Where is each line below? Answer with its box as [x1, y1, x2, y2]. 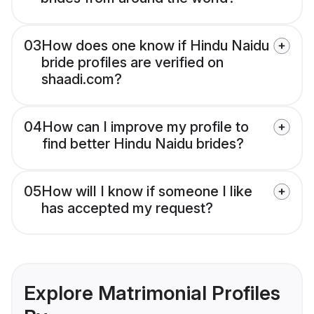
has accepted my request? [41, 200, 213, 217]
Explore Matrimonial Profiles [24, 281, 280, 306]
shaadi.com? [41, 71, 122, 88]
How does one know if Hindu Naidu [41, 37, 269, 55]
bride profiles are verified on [41, 54, 224, 71]
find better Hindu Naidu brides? [42, 135, 244, 153]
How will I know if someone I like [41, 183, 252, 200]
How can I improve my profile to [42, 118, 249, 136]
